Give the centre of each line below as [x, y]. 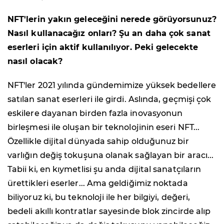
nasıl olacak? [35, 61]
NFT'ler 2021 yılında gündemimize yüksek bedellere [112, 85]
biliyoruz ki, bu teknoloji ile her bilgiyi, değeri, [99, 197]
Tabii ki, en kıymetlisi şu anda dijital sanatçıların [104, 169]
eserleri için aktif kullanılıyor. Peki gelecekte [103, 47]
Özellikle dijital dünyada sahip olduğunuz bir [98, 141]
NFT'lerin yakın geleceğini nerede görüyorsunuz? [112, 19]
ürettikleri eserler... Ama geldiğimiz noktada [98, 183]
